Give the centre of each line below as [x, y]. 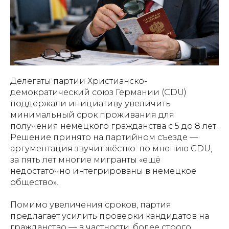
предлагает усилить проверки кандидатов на [110, 216]
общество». [34, 182]
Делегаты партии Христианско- [79, 81]
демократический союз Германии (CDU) [98, 92]
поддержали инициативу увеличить [90, 104]
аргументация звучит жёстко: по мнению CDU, [111, 148]
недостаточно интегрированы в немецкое [103, 171]
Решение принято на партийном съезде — [104, 137]
